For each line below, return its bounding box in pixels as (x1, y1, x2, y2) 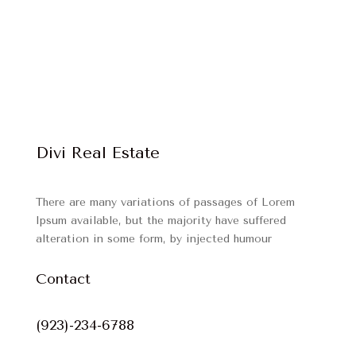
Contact (35, 270, 91, 288)
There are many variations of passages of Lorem (35, 195, 295, 209)
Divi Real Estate (35, 144, 160, 162)
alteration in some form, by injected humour (35, 232, 272, 246)
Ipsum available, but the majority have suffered (35, 214, 286, 227)
